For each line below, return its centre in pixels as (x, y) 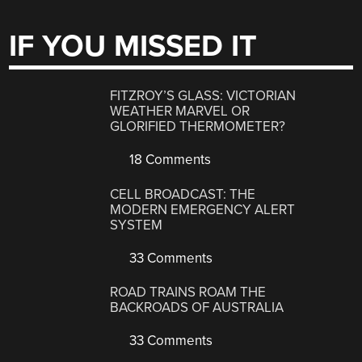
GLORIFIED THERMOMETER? (198, 127)
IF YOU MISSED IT (133, 46)
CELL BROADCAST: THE (183, 194)
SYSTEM (137, 225)
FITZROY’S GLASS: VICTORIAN (203, 96)
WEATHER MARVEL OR (180, 112)
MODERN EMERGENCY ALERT (203, 209)
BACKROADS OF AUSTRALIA (197, 308)
